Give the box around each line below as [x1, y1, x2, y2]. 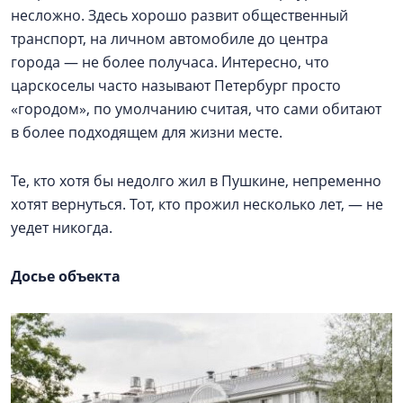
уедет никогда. [11, 218, 112, 238]
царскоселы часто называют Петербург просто [11, 76, 341, 96]
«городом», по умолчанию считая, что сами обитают [11, 99, 381, 120]
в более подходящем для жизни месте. [11, 122, 282, 143]
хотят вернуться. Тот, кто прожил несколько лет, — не [11, 194, 383, 215]
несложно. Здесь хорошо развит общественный [11, 5, 348, 26]
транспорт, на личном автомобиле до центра [11, 29, 328, 49]
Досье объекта [11, 266, 121, 287]
